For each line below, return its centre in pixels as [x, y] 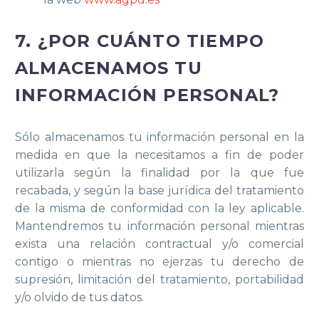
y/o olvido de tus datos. [79, 298]
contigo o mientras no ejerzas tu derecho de [159, 262]
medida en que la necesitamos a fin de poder [159, 155]
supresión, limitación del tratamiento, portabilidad [159, 280]
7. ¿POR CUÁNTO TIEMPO [140, 41]
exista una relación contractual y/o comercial [159, 244]
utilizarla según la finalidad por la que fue [159, 173]
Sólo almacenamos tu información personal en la [159, 137]
